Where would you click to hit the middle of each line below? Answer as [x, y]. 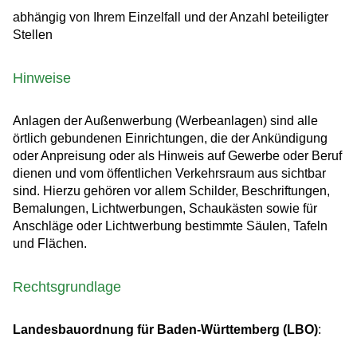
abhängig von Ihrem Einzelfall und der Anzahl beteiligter [171, 18]
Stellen [33, 35]
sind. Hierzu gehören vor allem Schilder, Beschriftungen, [171, 191]
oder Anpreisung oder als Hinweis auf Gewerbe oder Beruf [177, 156]
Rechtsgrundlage [67, 287]
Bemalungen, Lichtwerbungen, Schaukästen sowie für [165, 209]
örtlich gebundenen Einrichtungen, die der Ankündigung [170, 139]
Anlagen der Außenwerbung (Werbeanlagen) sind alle [165, 121]
